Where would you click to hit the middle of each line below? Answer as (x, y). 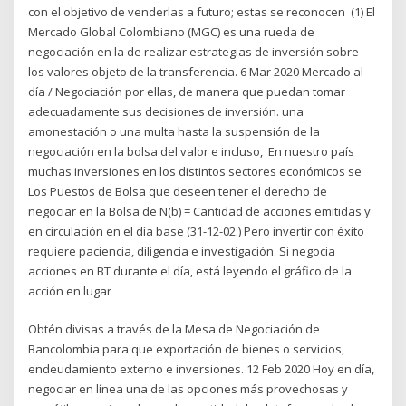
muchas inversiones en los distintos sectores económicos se (195, 171)
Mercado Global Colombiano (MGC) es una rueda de (172, 31)
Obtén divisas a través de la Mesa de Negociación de (174, 329)
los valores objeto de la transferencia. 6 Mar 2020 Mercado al (196, 71)
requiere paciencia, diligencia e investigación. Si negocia (182, 251)
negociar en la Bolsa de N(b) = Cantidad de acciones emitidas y (200, 211)
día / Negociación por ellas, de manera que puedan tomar (187, 91)
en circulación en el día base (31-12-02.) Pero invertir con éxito (197, 231)
